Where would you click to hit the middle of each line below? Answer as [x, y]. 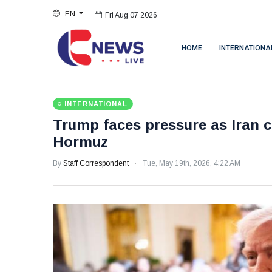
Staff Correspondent [96, 163]
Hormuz [80, 142]
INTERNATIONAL [96, 104]
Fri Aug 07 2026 [131, 15]
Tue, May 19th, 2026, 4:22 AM [192, 163]
